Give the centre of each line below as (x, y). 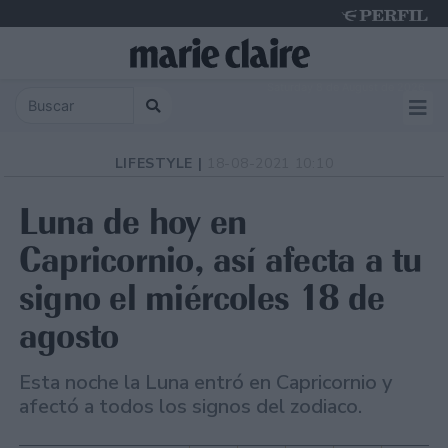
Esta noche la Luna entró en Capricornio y (205, 383)
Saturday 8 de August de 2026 (346, 87)
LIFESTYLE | (161, 164)
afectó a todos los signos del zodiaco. (190, 407)
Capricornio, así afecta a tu (220, 260)
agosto (69, 336)
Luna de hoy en (133, 222)
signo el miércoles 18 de (202, 298)
